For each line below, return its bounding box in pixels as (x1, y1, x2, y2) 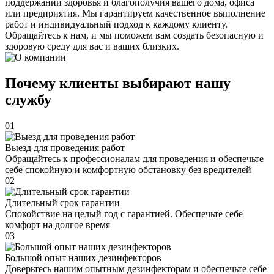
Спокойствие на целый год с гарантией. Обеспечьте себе (5, 209, 243, 220)
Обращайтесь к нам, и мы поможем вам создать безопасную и (5, 30, 264, 41)
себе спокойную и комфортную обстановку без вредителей (5, 165, 251, 176)
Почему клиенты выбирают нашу (5, 75, 231, 92)
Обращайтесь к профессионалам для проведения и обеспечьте (5, 154, 264, 165)
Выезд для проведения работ (5, 143, 125, 154)
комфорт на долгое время (5, 220, 110, 231)
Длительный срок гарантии (5, 198, 120, 209)
